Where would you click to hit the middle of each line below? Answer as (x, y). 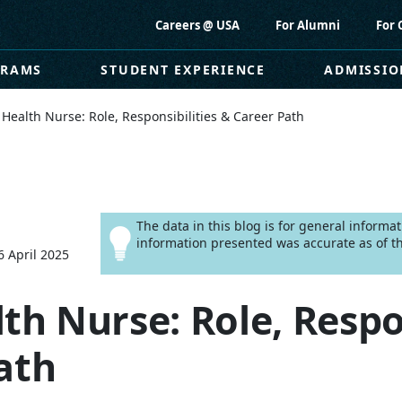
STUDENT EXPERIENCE (183, 70)
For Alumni (308, 25)
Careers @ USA (197, 25)
